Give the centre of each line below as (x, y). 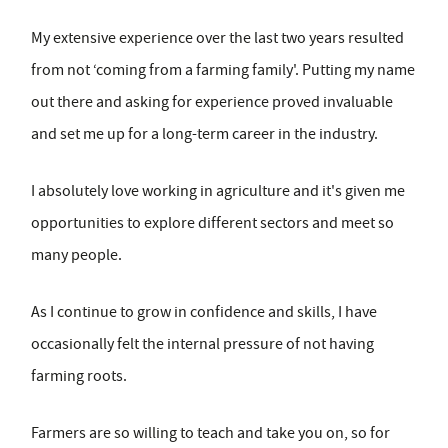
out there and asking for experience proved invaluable (212, 102)
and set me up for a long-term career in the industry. (204, 134)
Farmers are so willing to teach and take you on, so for (210, 433)
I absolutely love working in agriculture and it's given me (218, 191)
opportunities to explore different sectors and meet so (212, 223)
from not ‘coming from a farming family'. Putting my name (223, 70)
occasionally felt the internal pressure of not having (202, 344)
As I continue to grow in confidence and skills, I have (204, 312)
